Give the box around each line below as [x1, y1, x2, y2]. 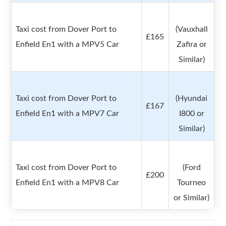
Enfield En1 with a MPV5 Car [16, 40, 120, 49]
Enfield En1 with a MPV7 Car [16, 109, 120, 118]
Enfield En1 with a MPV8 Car [16, 179, 120, 187]
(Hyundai [176, 94, 208, 103]
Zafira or [176, 40, 207, 49]
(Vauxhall [175, 25, 208, 34]
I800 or [179, 109, 204, 118]
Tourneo [177, 179, 206, 187]
